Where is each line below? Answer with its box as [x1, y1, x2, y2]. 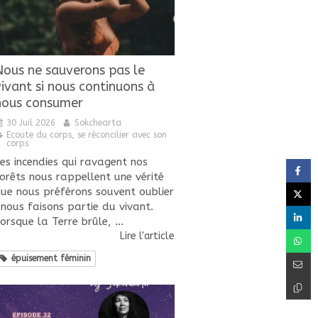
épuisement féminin [11, 253, 91, 263]
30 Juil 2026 [6, 117, 55, 128]
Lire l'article [120, 229, 175, 242]
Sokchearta [75, 117, 121, 128]
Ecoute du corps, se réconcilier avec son [6, 129, 167, 140]
